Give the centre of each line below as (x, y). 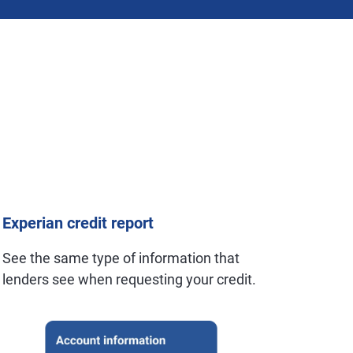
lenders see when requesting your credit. (130, 279)
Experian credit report (78, 223)
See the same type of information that (121, 258)
